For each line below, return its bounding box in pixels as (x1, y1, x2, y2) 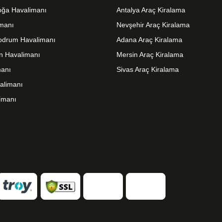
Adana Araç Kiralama (116, 36, 183, 44)
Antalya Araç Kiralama (116, 6, 186, 14)
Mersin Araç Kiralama (116, 51, 184, 58)
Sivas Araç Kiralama (116, 65, 179, 73)
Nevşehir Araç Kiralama (116, 21, 190, 29)
